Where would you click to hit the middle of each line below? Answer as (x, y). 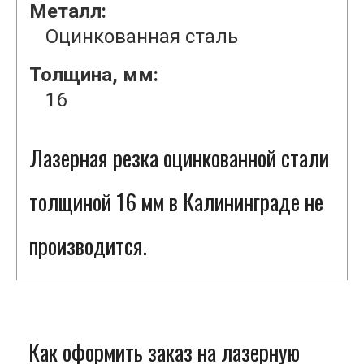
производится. (88, 246)
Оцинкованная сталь (142, 37)
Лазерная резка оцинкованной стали (179, 158)
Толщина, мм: (94, 75)
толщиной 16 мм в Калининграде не (176, 202)
